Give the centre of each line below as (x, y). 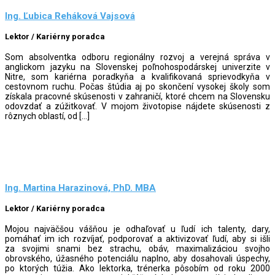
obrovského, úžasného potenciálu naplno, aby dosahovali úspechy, (137, 258)
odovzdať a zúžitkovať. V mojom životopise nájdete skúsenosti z (137, 106)
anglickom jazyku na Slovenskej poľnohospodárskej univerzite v (137, 67)
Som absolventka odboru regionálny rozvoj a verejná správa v (137, 57)
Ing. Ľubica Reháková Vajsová (70, 16)
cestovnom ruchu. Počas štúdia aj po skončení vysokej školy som (137, 86)
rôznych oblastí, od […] (47, 116)
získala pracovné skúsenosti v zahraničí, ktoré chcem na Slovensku (137, 96)
